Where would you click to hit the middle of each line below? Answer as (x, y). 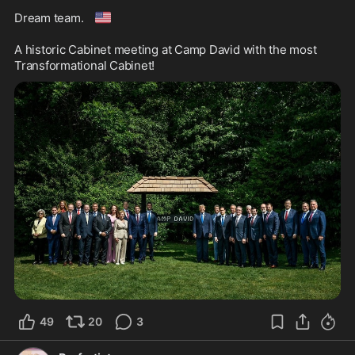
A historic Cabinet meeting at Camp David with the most (166, 49)
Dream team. (51, 17)
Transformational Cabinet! (86, 65)
